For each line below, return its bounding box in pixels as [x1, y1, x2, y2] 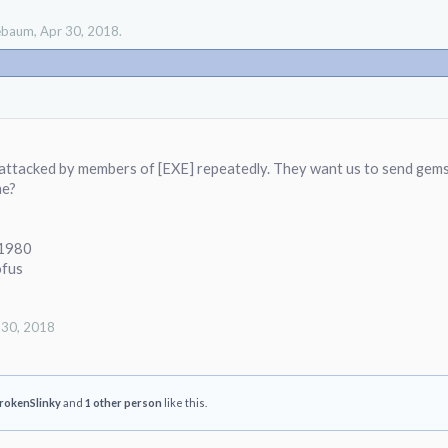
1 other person [85, 396, 162, 409]
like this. [162, 396, 207, 409]
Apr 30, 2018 [40, 23, 119, 39]
